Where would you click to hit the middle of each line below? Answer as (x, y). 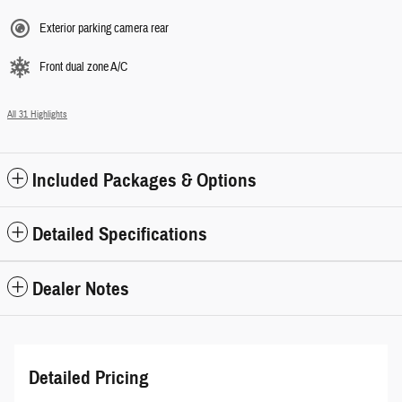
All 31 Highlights (37, 114)
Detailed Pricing (89, 377)
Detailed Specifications (120, 234)
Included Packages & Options (144, 180)
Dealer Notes (81, 288)
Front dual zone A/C (83, 67)
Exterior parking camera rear (104, 28)
